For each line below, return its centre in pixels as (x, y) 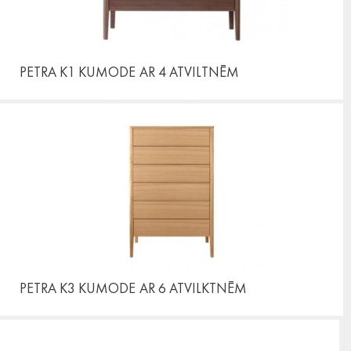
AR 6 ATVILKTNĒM (193, 288)
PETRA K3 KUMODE (78, 288)
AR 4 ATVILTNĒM (189, 71)
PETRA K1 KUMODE (78, 71)
